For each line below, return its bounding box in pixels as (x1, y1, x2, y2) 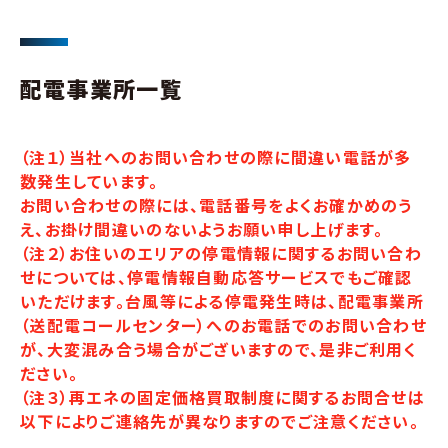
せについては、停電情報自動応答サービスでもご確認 (20, 265, 413, 290)
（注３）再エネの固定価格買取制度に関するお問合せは (20, 385, 425, 410)
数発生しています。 (20, 169, 159, 194)
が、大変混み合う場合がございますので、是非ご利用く (20, 337, 417, 362)
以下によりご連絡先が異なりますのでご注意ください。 (20, 409, 419, 434)
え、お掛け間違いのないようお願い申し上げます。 (20, 217, 384, 242)
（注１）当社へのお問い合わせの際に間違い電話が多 (20, 145, 412, 170)
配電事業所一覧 (20, 72, 183, 105)
